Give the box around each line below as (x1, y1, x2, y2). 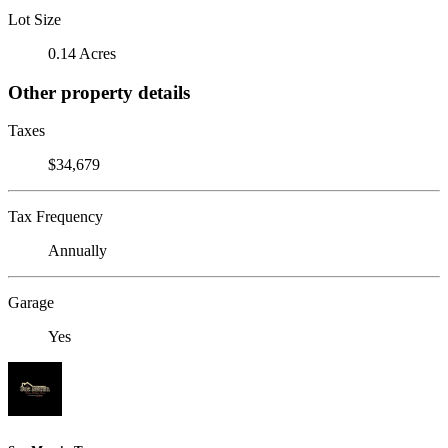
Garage (8, 294, 54, 312)
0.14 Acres (48, 44, 116, 62)
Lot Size (8, 10, 61, 28)
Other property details (8, 81, 190, 103)
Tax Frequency (8, 208, 103, 226)
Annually (48, 242, 107, 260)
